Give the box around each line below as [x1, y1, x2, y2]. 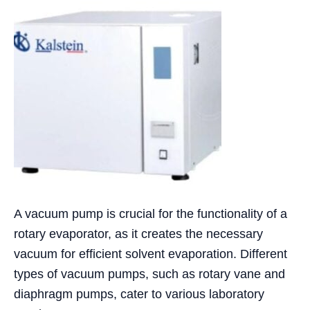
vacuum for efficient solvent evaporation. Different [14, 246, 287, 261]
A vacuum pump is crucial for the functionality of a [14, 206, 287, 221]
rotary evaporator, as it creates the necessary [14, 226, 263, 241]
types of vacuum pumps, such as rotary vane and [14, 266, 285, 281]
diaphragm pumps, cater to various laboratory [14, 286, 264, 301]
